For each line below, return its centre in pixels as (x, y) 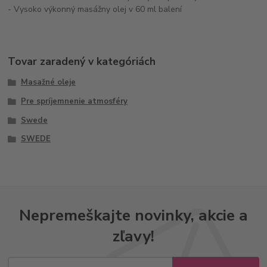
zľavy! (133, 236)
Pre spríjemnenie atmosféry (74, 101)
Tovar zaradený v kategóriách (82, 61)
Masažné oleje (48, 83)
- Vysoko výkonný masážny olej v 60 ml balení (95, 10)
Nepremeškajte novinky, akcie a (133, 215)
